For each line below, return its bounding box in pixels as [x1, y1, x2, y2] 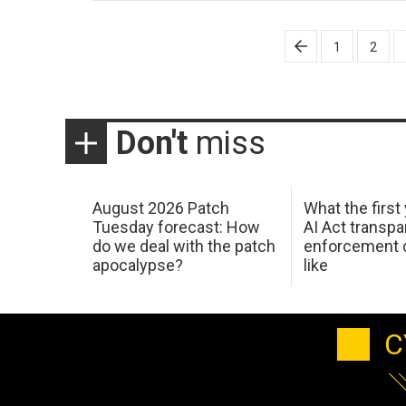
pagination [92, 53, 196, 80]
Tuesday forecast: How [92, 217, 260, 237]
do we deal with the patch [92, 236, 275, 256]
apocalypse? [92, 255, 183, 275]
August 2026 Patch [92, 198, 229, 217]
